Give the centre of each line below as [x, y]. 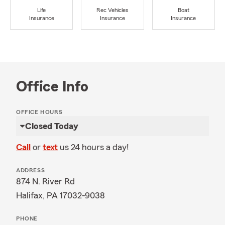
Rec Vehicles [112, 10]
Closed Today [52, 126]
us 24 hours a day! [94, 147]
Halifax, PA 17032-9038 [61, 195]
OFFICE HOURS [39, 112]
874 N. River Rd [45, 181]
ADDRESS [31, 170]
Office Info [52, 87]
